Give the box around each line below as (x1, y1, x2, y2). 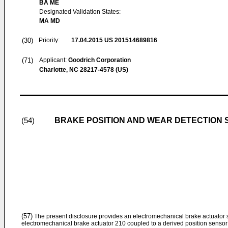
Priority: (39, 37, 60, 44)
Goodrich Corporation (68, 56, 131, 64)
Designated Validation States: (39, 8, 121, 15)
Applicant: (39, 56, 68, 64)
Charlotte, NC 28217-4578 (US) (39, 66, 128, 73)
